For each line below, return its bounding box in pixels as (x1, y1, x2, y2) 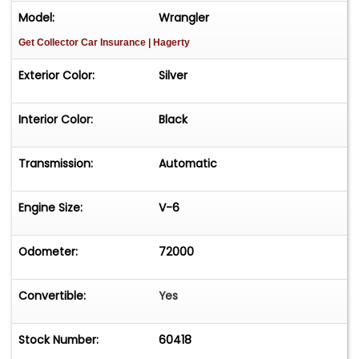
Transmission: (18, 155, 93, 171)
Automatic (159, 155, 218, 171)
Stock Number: (18, 331, 99, 348)
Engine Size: (18, 199, 83, 216)
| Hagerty (148, 36, 190, 48)
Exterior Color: (18, 67, 95, 83)
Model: (18, 9, 54, 26)
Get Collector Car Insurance (18, 36, 148, 48)
